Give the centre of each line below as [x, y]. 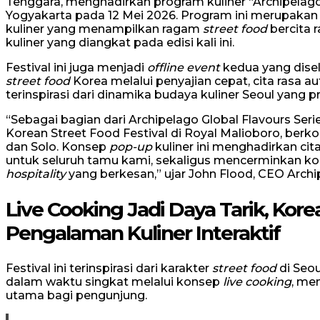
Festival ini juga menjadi [76, 68]
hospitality [36, 174]
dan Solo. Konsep [57, 147]
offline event [184, 68]
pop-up [131, 147]
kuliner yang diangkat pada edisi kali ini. [120, 43]
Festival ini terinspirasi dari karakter [109, 268]
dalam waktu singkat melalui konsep [114, 281]
